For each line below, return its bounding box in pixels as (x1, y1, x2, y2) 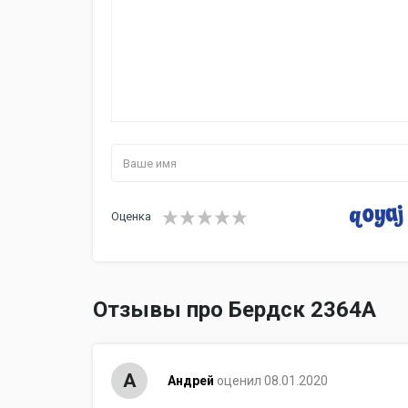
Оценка (111, 209, 151, 224)
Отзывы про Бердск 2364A (93, 297, 376, 323)
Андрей (167, 373, 214, 389)
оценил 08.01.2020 (216, 373, 328, 389)
